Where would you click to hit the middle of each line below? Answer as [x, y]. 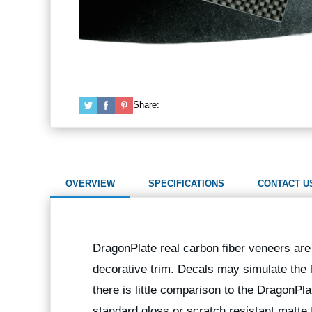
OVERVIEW [90, 183]
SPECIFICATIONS [186, 183]
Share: [146, 104]
